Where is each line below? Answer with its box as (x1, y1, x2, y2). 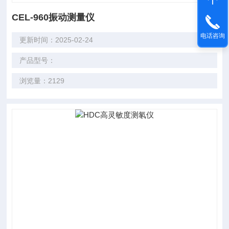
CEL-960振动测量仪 (12, 12, 95, 22)
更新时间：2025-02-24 (19, 36, 94, 44)
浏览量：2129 (19, 77, 65, 85)
